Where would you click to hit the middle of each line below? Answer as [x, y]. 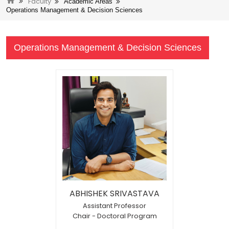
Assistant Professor [114, 205]
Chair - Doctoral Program [114, 216]
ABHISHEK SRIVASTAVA [114, 193]
